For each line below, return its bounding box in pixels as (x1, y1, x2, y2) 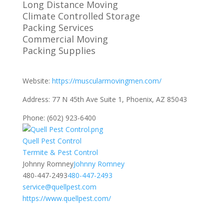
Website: (22, 76, 52, 85)
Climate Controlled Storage (22, 10, 140, 22)
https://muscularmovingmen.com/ (51, 76, 161, 85)
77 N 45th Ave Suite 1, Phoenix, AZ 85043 (51, 94, 187, 104)
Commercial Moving (22, 33, 108, 45)
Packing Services (22, 21, 93, 33)
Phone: (22, 113, 47, 122)
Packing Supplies (22, 44, 95, 56)
